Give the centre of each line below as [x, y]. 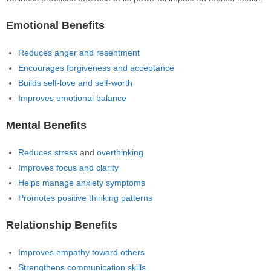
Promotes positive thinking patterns [85, 198]
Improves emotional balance [72, 98]
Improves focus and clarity [68, 168]
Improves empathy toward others [81, 252]
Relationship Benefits [62, 225]
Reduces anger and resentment [79, 53]
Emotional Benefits [55, 25]
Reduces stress [48, 152]
